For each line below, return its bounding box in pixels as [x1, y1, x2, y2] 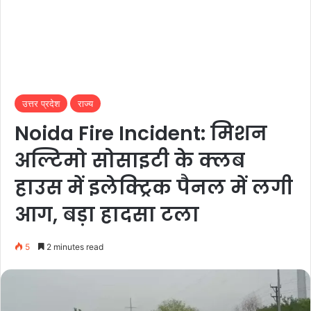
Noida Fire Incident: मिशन [15, 120, 267, 147]
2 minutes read [44, 242, 103, 252]
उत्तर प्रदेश [22, 98, 60, 109]
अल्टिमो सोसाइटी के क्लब [15, 147, 245, 174]
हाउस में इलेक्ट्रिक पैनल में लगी [15, 174, 293, 201]
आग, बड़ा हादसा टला [15, 201, 199, 228]
